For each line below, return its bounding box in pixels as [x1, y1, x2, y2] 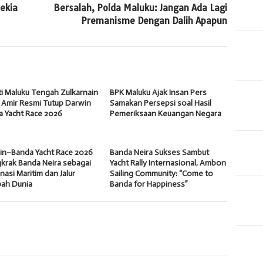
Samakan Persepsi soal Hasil [110, 97, 212, 108]
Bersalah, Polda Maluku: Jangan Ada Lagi [53, 2, 228, 14]
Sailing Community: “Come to [110, 168, 214, 178]
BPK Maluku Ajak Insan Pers [110, 87, 207, 97]
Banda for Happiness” [110, 178, 188, 189]
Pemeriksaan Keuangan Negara [110, 108, 222, 119]
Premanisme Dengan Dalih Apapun [81, 15, 228, 26]
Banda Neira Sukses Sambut [110, 147, 210, 157]
